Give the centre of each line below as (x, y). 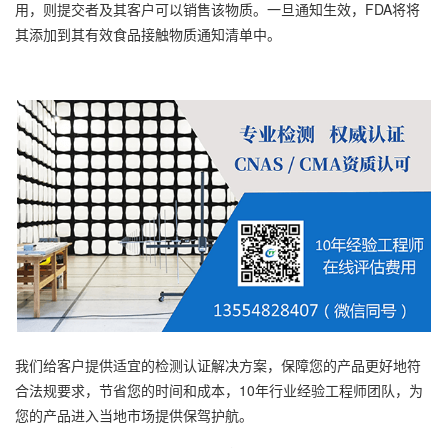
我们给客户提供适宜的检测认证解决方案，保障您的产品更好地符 (218, 365)
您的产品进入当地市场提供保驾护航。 (134, 415)
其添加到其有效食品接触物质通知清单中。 (148, 33)
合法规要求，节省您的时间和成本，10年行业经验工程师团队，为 (219, 390)
